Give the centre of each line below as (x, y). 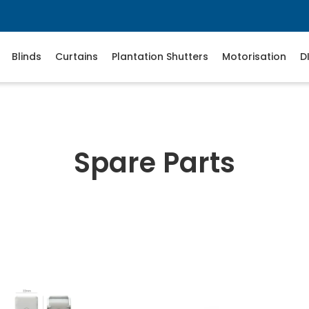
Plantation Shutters (160, 57)
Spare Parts (154, 163)
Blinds (27, 57)
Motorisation (254, 57)
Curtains (77, 57)
